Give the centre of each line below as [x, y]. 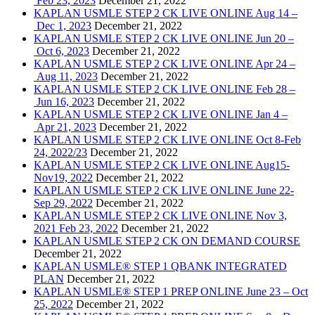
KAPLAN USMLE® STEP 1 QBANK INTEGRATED [160, 266]
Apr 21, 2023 [65, 127]
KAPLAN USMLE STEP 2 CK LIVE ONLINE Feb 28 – [165, 89]
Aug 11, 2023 [66, 76]
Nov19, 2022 [63, 177]
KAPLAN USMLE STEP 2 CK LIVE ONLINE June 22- [164, 190]
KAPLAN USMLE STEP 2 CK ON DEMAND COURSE [167, 240]
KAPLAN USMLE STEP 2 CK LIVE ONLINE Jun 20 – [164, 38]
